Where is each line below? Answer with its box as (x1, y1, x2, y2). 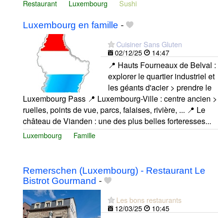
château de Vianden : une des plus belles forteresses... (23, 115, 211, 127)
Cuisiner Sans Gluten (116, 38, 182, 49)
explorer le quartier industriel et (108, 70, 215, 82)
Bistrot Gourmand (23, 176, 96, 186)
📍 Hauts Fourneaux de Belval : (108, 59, 216, 71)
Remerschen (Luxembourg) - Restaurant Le (23, 165, 205, 176)
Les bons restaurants (116, 195, 182, 205)
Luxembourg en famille (23, 19, 118, 30)
